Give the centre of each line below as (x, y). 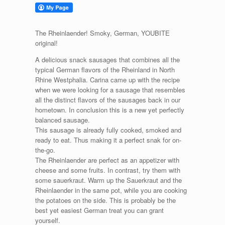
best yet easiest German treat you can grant (99, 210)
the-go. (45, 150)
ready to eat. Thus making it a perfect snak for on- (108, 140)
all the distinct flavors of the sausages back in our (108, 100)
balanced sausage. (63, 120)
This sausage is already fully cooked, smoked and (108, 130)
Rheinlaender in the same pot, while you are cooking (111, 190)
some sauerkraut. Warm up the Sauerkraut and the (108, 180)
